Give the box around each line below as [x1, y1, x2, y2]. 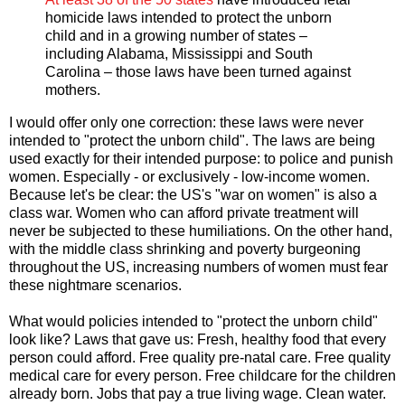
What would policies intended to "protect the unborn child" [9, 314, 378, 330]
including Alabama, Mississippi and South [45, 46, 313, 62]
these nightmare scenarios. [9, 278, 182, 294]
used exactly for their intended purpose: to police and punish [9, 151, 393, 167]
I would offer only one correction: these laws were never [9, 115, 363, 131]
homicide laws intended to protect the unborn [45, 10, 332, 26]
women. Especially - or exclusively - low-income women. [9, 169, 370, 185]
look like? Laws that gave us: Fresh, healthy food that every [9, 332, 386, 348]
